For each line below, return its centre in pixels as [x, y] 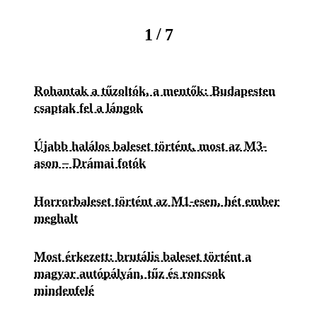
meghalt [56, 218]
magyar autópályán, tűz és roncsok [129, 273]
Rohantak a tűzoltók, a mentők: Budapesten [155, 90]
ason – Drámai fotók [90, 162]
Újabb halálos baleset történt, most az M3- [150, 145]
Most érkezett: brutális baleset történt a [143, 256]
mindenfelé [64, 290]
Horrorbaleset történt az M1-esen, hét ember [157, 201]
